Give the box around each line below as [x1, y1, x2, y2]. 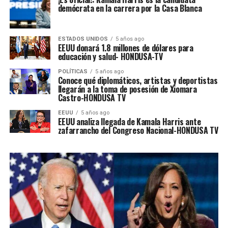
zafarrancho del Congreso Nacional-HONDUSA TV [58, 124, 218, 137]
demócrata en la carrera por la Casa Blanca [58, 2, 202, 15]
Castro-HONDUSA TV [58, 92, 126, 104]
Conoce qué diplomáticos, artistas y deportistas [58, 74, 218, 87]
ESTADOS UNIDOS [58, 36, 108, 43]
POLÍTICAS [58, 68, 88, 75]
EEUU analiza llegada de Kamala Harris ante [58, 116, 201, 128]
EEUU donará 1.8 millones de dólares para [58, 42, 193, 54]
